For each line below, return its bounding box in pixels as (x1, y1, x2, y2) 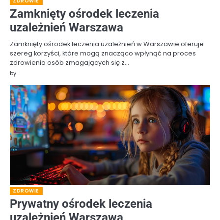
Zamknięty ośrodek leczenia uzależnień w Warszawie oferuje (10, 39, 204, 49)
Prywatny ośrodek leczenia (10, 197, 152, 211)
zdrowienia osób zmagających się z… (10, 58, 129, 68)
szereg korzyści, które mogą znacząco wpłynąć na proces (10, 49, 196, 58)
